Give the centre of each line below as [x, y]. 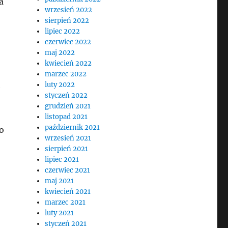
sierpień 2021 [67, 149]
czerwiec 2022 [68, 42]
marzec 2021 [65, 202]
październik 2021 [73, 127]
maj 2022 [60, 53]
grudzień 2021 [68, 106]
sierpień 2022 [67, 21]
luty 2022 [60, 85]
